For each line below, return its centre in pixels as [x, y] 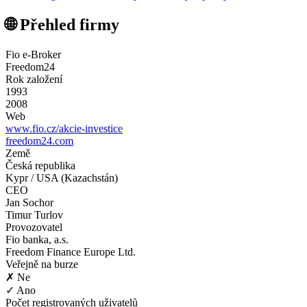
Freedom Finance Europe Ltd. [71, 251]
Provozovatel [34, 227]
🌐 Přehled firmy [62, 24]
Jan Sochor [29, 202]
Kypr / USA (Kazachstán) [62, 177]
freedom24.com [39, 140]
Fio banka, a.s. [37, 239]
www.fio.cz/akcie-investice [64, 128]
